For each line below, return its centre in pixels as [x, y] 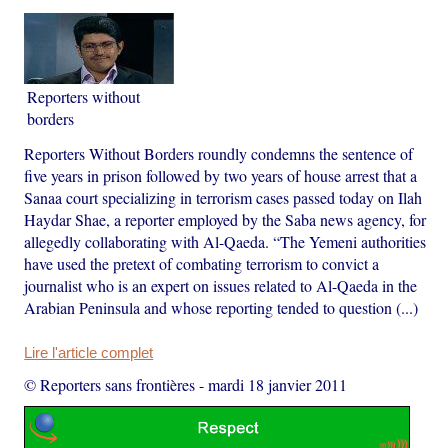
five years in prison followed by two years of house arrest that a [221, 175]
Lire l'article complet [89, 352]
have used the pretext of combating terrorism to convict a [202, 263]
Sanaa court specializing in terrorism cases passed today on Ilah [223, 197]
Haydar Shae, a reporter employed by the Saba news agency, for [225, 219]
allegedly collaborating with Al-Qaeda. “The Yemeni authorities [225, 241]
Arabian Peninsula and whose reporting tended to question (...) [221, 307]
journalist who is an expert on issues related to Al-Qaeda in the [221, 285]
